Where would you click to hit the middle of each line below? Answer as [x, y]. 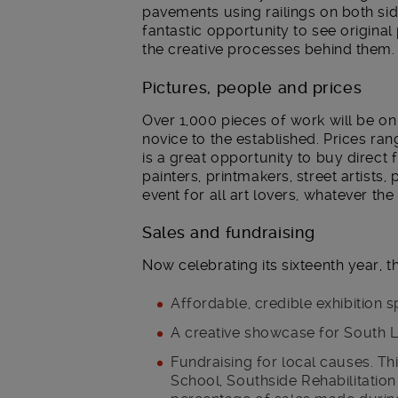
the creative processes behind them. [269, 50]
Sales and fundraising [229, 233]
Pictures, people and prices [252, 87]
